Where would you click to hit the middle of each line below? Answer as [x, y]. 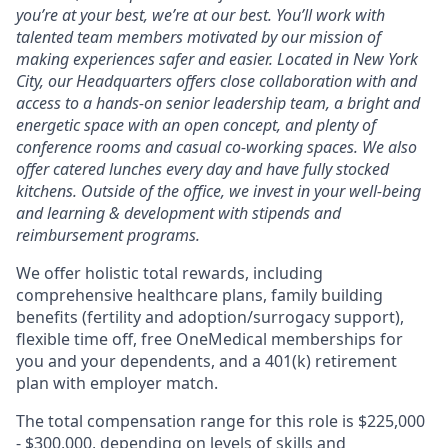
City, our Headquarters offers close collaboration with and [216, 81]
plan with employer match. [117, 383]
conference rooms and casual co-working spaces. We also [216, 147]
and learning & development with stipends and [178, 213]
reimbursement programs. [108, 235]
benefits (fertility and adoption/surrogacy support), [210, 317]
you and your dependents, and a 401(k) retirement [206, 361]
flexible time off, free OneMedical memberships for [209, 339]
